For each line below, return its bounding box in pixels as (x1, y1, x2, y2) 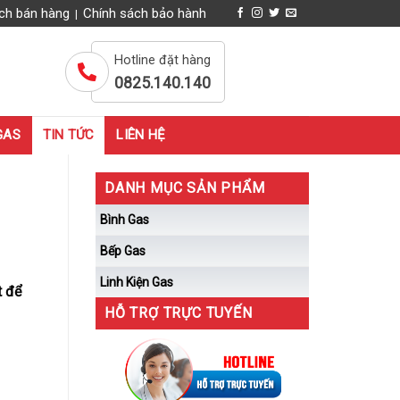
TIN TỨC (42, 127, 95, 143)
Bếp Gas (100, 244, 146, 258)
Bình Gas (100, 212, 149, 227)
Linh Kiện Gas (100, 275, 173, 289)
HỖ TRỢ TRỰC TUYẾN (104, 304, 253, 321)
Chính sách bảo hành (82, 5, 206, 21)
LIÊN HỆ (116, 127, 166, 143)
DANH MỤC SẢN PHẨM (104, 179, 265, 196)
